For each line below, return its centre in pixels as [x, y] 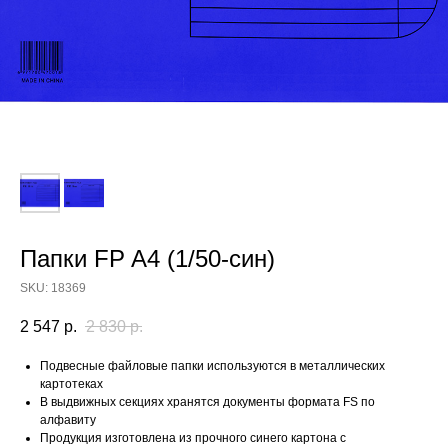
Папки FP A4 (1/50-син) [147, 258]
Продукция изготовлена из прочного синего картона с [193, 438]
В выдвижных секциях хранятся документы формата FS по [207, 402]
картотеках [71, 384]
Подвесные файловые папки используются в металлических [212, 366]
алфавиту [68, 420]
